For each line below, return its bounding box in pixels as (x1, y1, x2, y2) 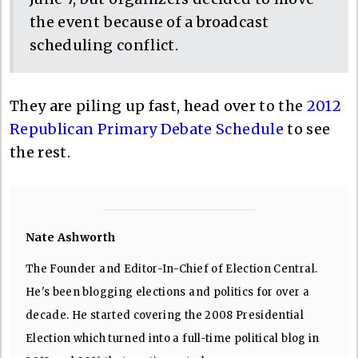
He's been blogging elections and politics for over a (26, 284, 310, 299)
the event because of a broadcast (30, 12, 269, 31)
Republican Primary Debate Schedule (10, 119, 284, 138)
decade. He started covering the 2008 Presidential (26, 308, 304, 322)
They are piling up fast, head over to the (10, 96, 307, 115)
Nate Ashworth (26, 229, 116, 245)
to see (283, 119, 331, 138)
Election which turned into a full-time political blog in (26, 331, 320, 345)
